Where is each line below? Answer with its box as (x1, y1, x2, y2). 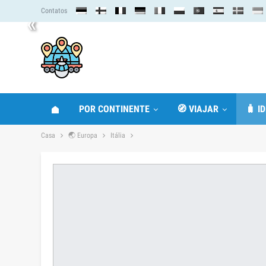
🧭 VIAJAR (177, 103, 218, 115)
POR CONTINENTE (79, 103, 150, 115)
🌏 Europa (68, 131, 97, 140)
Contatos (41, 7, 67, 15)
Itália (110, 131, 125, 140)
